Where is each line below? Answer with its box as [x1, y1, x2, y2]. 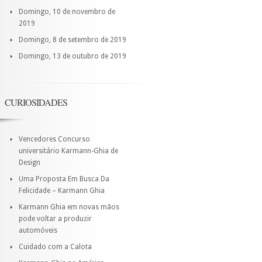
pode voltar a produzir [19, 215, 92, 223]
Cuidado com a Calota [19, 243, 92, 251]
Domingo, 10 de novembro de [19, 8, 115, 16]
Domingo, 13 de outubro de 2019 [19, 52, 126, 60]
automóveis [19, 226, 57, 235]
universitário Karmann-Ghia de [19, 147, 118, 155]
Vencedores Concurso [19, 135, 90, 143]
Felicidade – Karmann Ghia [19, 187, 105, 195]
